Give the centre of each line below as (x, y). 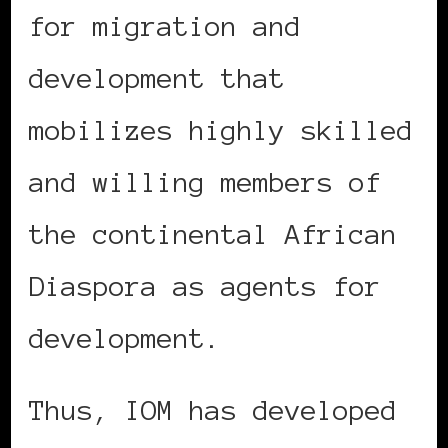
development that (157, 78)
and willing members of (205, 182)
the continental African (213, 234)
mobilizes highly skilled (221, 130)
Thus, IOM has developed (213, 410)
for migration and (165, 26)
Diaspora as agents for (205, 286)
